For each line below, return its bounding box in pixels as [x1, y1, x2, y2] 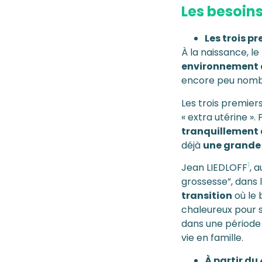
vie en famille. [181, 231, 243, 245]
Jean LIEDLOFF [181, 161, 247, 175]
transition [181, 189, 232, 203]
